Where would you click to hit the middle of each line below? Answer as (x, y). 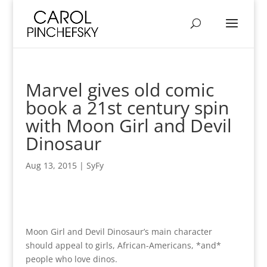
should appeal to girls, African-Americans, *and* (123, 245)
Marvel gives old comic (119, 90)
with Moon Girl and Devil (128, 125)
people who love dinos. (71, 259)
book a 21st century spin (127, 108)
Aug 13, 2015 (51, 165)
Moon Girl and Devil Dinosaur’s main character (119, 232)
